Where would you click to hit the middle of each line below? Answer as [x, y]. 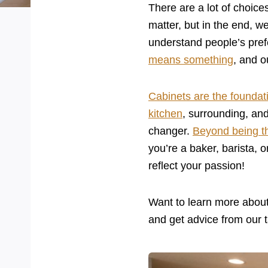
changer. [170, 131]
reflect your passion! [197, 165]
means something [191, 60]
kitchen [165, 113]
